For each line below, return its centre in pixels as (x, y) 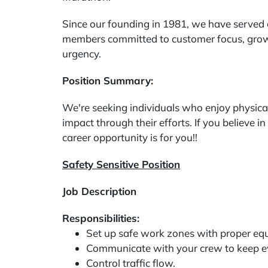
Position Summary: (108, 80)
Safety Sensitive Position (121, 164)
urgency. (82, 54)
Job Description (99, 191)
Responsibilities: (102, 218)
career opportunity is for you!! (130, 137)
